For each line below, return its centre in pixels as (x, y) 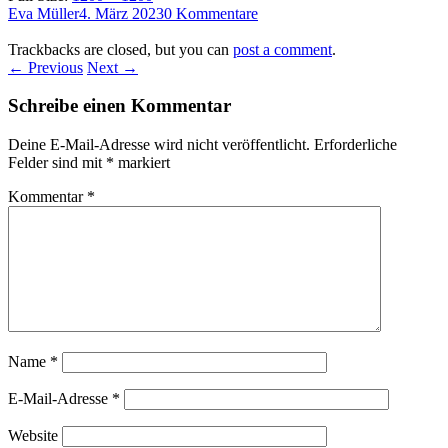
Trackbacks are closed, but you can (120, 49)
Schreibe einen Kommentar (119, 106)
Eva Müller (43, 13)
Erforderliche (355, 145)
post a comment (282, 49)
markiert (142, 163)
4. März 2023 (121, 13)
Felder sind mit (57, 163)
